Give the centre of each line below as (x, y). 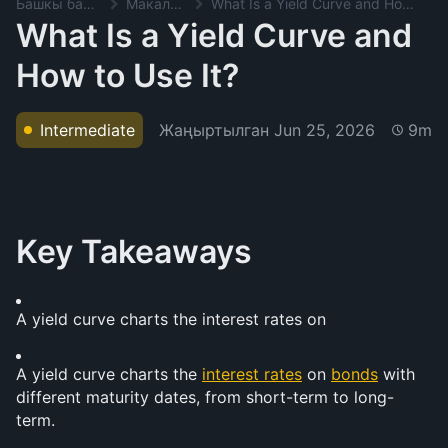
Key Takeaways (134, 251)
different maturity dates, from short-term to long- (205, 397)
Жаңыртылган (216, 129)
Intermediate (87, 130)
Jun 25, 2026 (324, 129)
